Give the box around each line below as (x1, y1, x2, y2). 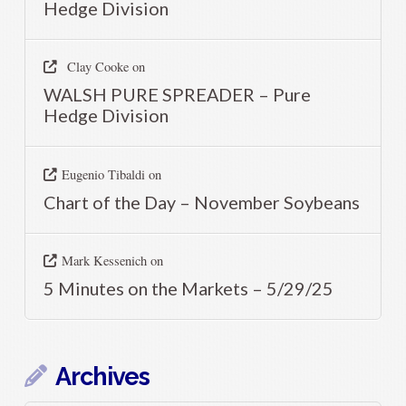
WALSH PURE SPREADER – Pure (43, 83, 312, 106)
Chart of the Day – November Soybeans (43, 190, 361, 213)
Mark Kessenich (61, 251, 147, 269)
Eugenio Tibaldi (61, 165, 145, 183)
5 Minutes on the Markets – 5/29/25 (43, 276, 334, 299)
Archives (54, 362, 150, 391)
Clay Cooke (66, 58, 129, 76)
